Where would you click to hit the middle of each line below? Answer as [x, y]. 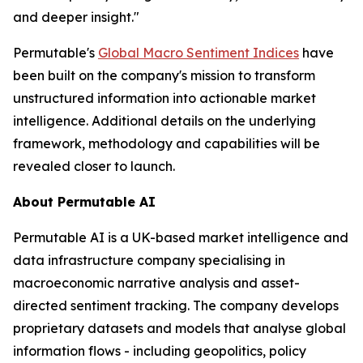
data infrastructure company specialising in [149, 260]
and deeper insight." [76, 17]
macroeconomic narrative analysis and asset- [156, 283]
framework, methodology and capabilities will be [167, 143]
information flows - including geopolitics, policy [160, 351]
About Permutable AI [84, 202]
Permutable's [56, 53]
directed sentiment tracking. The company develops [176, 305]
